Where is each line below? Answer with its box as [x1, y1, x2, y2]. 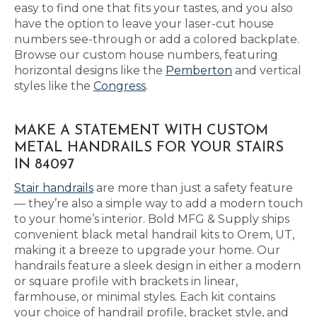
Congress [93, 79, 146, 93]
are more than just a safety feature [93, 181, 293, 195]
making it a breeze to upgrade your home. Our [14, 243, 280, 257]
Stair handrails [14, 181, 93, 195]
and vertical [232, 64, 301, 77]
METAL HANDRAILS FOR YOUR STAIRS [14, 141, 284, 155]
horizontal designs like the [14, 64, 166, 77]
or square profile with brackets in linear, [14, 275, 238, 288]
